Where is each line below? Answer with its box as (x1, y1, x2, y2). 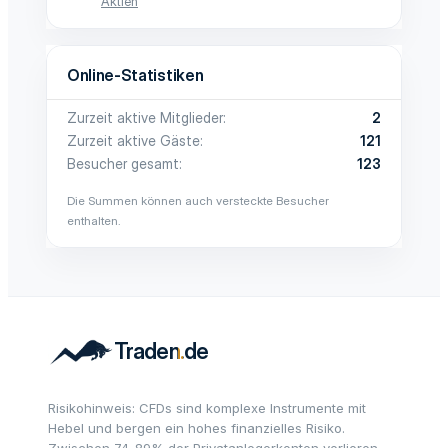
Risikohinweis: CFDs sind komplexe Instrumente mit (48, 400, 366, 416)
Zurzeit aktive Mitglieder (67, 109, 223, 126)
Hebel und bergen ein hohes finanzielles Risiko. (48, 420, 345, 436)
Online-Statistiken (67, 65, 204, 85)
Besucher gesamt (67, 155, 179, 172)
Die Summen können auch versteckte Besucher (67, 193, 329, 208)
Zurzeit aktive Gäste (67, 132, 200, 149)
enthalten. (67, 213, 121, 228)
